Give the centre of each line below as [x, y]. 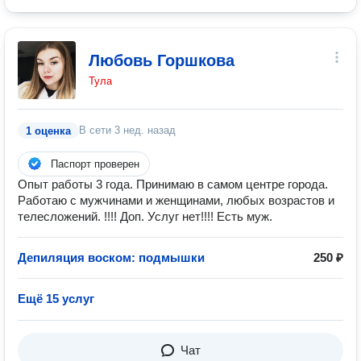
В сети [97, 130]
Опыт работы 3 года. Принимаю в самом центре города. [173, 184]
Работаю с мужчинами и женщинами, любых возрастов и [176, 200]
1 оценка [48, 131]
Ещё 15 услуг [56, 299]
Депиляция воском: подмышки [111, 257]
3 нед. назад [145, 130]
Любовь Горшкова [162, 60]
